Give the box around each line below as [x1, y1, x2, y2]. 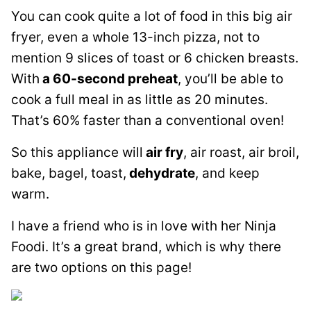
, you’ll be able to [178, 71, 283, 87]
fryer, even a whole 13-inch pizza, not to [11, 29, 260, 45]
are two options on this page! [11, 260, 192, 276]
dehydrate [126, 165, 195, 181]
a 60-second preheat [40, 71, 178, 87]
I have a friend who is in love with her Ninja [11, 218, 276, 234]
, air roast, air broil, [183, 144, 299, 160]
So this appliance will [11, 144, 143, 160]
